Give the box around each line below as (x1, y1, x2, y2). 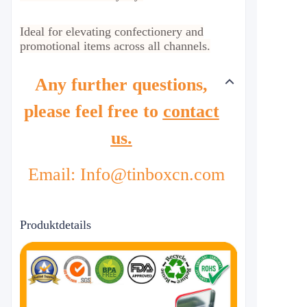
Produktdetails (20, 218, 91, 232)
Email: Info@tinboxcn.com (27, 164, 230, 184)
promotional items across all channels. (20, 39, 210, 53)
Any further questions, (35, 75, 208, 95)
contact (162, 101, 219, 121)
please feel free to (23, 101, 163, 121)
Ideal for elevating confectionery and (20, 25, 204, 38)
